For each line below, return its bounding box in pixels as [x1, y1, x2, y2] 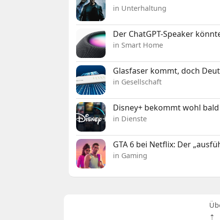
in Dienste [113, 114, 147, 124]
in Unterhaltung [113, 3, 167, 13]
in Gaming [113, 151, 148, 161]
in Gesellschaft [113, 77, 162, 87]
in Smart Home [113, 40, 164, 50]
